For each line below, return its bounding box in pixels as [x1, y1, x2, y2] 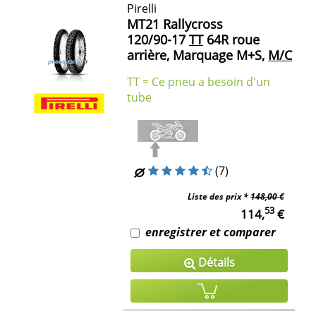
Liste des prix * [188, 190, 250, 202]
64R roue [203, 31, 260, 49]
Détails [195, 254, 235, 270]
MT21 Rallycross [127, 16, 223, 33]
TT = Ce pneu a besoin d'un [127, 74, 270, 90]
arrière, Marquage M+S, [127, 47, 265, 64]
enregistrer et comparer [145, 224, 276, 240]
